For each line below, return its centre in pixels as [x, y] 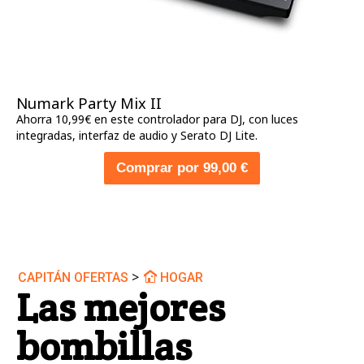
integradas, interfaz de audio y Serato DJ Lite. [137, 136]
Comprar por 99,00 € [182, 168]
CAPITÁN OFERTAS [73, 278]
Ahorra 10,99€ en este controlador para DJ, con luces [157, 119]
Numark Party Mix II [89, 103]
